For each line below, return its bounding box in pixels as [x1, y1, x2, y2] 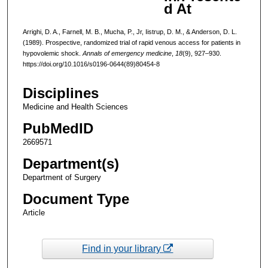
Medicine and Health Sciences [22, 102, 128, 112]
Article [22, 208, 45, 218]
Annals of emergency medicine [82, 49, 172, 57]
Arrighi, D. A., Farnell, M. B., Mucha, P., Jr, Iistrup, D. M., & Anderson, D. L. [22, 28, 237, 35]
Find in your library [82, 243, 164, 254]
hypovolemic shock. [22, 49, 83, 57]
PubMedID [22, 120, 93, 137]
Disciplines [22, 85, 99, 102]
